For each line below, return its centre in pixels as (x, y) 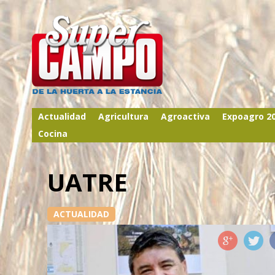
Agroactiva (185, 116)
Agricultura (123, 116)
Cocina (53, 134)
